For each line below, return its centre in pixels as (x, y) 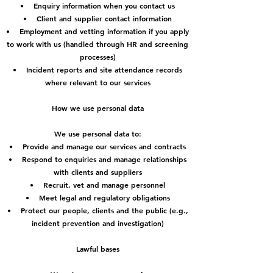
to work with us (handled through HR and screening (97, 44)
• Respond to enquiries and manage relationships (97, 159)
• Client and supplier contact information (97, 18)
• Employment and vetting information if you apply (97, 31)
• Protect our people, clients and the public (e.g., (97, 210)
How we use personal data (97, 108)
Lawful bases (97, 249)
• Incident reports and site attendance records (97, 69)
